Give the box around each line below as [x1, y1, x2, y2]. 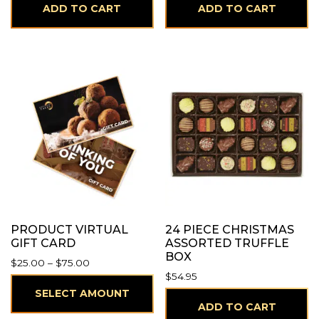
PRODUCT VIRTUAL [11, 222, 128, 236]
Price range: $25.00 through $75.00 [89, 256, 263, 268]
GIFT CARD [11, 236, 75, 250]
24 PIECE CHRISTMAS [165, 222, 295, 236]
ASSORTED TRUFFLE [165, 236, 290, 250]
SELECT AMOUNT [34, 287, 130, 300]
